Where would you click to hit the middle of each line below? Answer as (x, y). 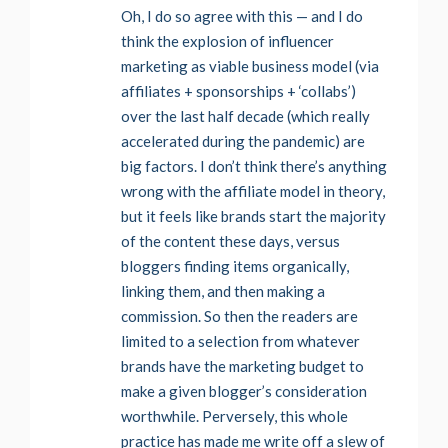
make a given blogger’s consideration (244, 391)
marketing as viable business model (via (250, 66)
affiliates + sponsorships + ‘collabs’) (238, 91)
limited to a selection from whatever (240, 341)
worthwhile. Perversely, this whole (234, 416)
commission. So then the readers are (239, 316)
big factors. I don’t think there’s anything (254, 166)
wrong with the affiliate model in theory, (253, 191)
